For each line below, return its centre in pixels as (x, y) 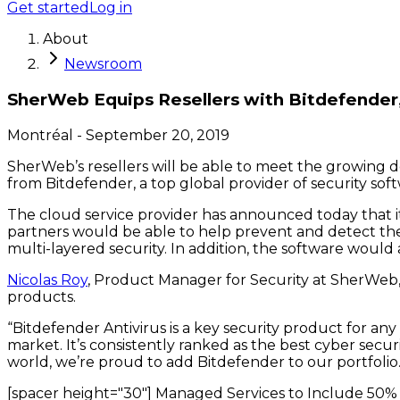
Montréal (40, 135)
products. (42, 296)
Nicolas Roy (47, 279)
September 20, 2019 (158, 135)
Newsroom (103, 64)
